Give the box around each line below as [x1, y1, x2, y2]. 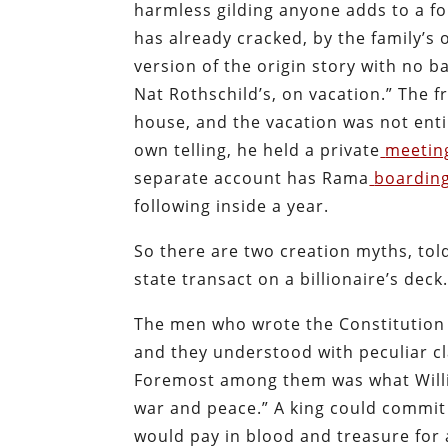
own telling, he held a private [134, 139, 381, 162]
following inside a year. [134, 195, 330, 218]
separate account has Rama [134, 167, 370, 190]
